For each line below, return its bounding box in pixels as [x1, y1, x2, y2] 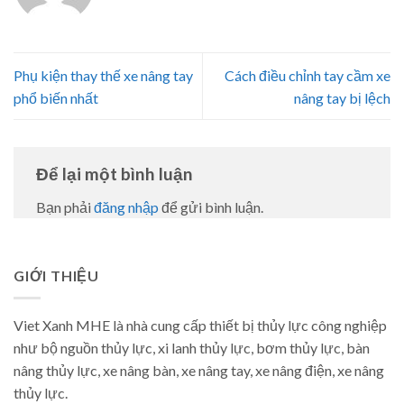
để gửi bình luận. [159, 198, 263, 216]
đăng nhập [94, 198, 159, 216]
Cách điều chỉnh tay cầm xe [225, 66, 390, 84]
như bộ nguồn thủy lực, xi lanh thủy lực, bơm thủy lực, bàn [14, 338, 370, 356]
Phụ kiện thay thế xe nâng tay [14, 66, 193, 84]
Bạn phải [36, 198, 94, 216]
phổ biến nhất [14, 88, 98, 106]
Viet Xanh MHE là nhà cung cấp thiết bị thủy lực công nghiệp [14, 316, 387, 334]
